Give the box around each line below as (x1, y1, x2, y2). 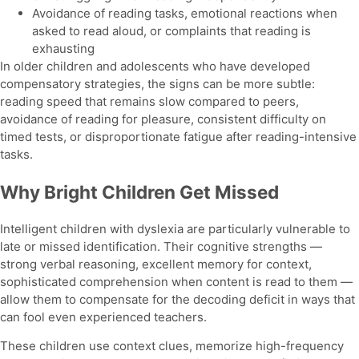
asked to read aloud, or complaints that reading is (32, 23, 311, 39)
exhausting (32, 41, 95, 57)
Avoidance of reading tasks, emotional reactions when (32, 6, 337, 22)
